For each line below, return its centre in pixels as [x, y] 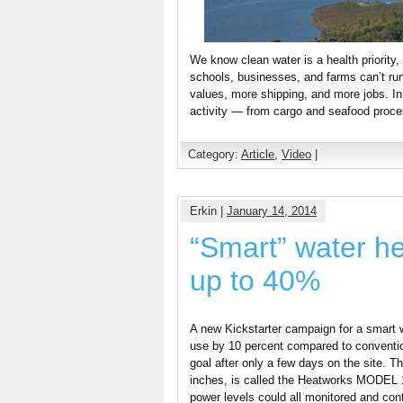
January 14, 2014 [272, 211]
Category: [215, 154]
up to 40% [255, 281]
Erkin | [208, 211]
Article [258, 154]
